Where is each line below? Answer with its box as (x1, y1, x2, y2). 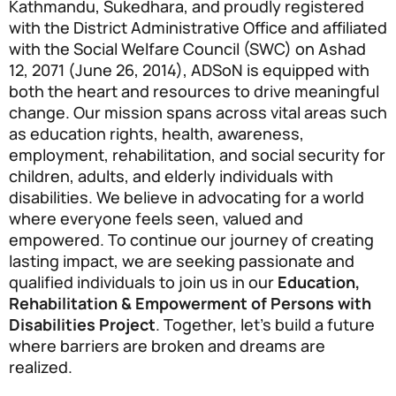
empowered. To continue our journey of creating (9, 229, 374, 250)
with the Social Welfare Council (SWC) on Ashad (9, 38, 366, 59)
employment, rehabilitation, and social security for (9, 144, 385, 165)
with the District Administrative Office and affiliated (9, 17, 387, 38)
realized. (9, 356, 72, 377)
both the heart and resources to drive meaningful (9, 80, 379, 102)
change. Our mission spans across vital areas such (9, 102, 387, 123)
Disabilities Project (9, 314, 156, 335)
